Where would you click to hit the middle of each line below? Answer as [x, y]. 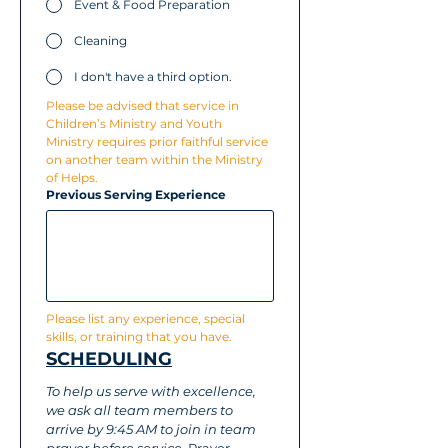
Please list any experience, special [145, 318]
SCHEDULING [109, 359]
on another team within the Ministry [154, 159]
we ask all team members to [139, 410]
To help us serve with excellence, [151, 391]
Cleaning [100, 40]
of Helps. [72, 177]
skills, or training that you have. [139, 336]
